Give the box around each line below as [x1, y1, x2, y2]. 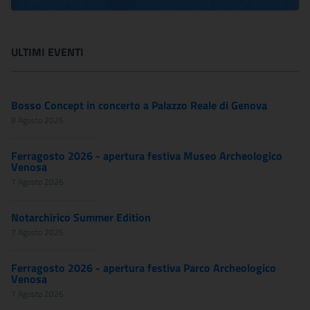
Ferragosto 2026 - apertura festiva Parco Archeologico [11, 259, 276, 276]
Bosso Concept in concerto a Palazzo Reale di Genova [11, 97, 267, 113]
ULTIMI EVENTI [11, 44, 84, 60]
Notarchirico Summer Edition [11, 209, 151, 226]
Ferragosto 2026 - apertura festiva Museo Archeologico [11, 147, 282, 164]
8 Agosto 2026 [11, 113, 64, 127]
